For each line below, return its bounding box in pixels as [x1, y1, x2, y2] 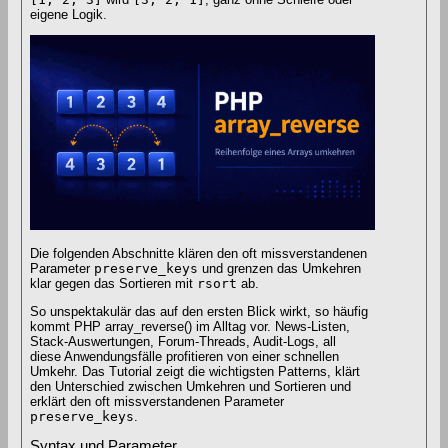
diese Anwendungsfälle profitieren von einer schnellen [30, 349, 339, 365]
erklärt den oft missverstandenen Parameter [30, 394, 284, 410]
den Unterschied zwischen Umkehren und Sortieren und [30, 379, 351, 395]
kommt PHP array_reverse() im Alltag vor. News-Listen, [30, 319, 350, 335]
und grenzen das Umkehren [198, 261, 361, 277]
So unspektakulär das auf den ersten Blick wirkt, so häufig [30, 304, 368, 320]
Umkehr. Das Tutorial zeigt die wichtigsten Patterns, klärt [30, 364, 360, 380]
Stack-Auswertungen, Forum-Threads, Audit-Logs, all [30, 334, 336, 350]
